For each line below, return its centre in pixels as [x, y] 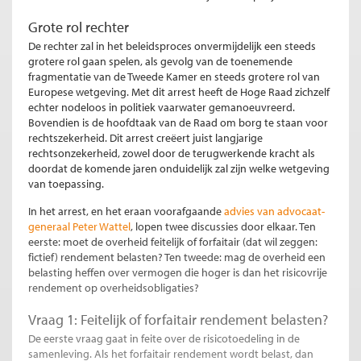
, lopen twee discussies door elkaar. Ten [223, 227]
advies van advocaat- [274, 212]
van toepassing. [66, 184]
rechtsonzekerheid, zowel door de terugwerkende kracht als [172, 154]
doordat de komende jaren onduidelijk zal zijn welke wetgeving [179, 169]
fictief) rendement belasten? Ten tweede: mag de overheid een [177, 257]
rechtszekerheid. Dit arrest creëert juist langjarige [145, 138]
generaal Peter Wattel [79, 227]
